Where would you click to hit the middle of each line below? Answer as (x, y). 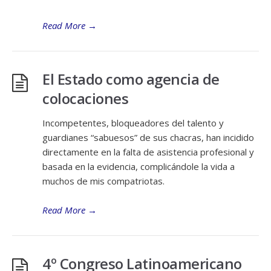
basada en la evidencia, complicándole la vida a (139, 166)
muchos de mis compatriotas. (103, 181)
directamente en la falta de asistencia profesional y (148, 152)
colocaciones (85, 98)
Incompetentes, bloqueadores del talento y (133, 123)
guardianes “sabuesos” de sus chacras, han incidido (148, 137)
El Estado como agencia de (131, 79)
